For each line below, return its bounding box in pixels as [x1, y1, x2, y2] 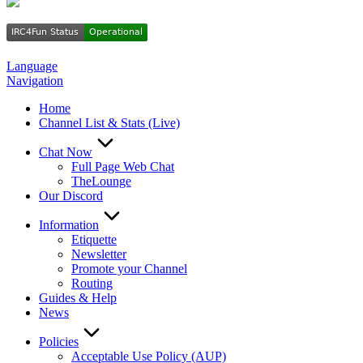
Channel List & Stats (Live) [39, 115, 180, 130]
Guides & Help [39, 290, 117, 305]
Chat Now [39, 144, 92, 159]
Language [6, 58, 58, 73]
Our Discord [39, 188, 103, 203]
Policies [39, 334, 79, 348]
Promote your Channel [71, 261, 187, 275]
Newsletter [71, 246, 126, 261]
